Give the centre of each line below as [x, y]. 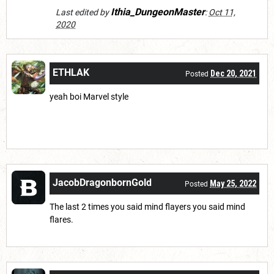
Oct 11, [222, 13]
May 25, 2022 [233, 184]
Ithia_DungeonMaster [158, 12]
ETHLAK [71, 73]
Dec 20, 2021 [233, 74]
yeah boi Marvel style [89, 97]
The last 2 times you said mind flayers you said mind [147, 207]
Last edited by [83, 13]
